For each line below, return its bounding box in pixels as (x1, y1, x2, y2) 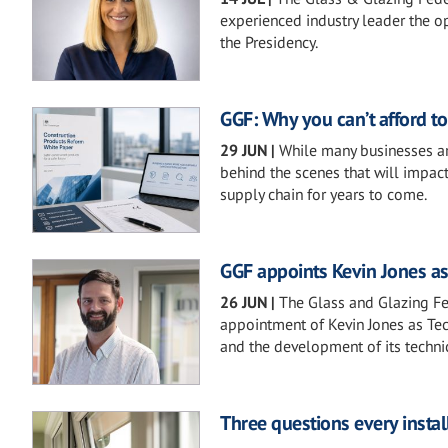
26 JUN (220, 292, 267, 313)
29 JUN (220, 139, 267, 160)
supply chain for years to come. (220, 183, 427, 204)
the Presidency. (220, 31, 318, 52)
